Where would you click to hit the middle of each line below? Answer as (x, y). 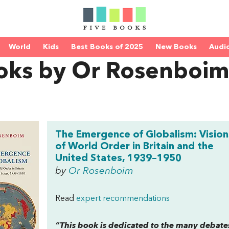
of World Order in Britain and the (134, 147)
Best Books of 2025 (107, 47)
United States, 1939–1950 (118, 158)
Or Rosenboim (101, 171)
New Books (176, 47)
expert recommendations (123, 199)
